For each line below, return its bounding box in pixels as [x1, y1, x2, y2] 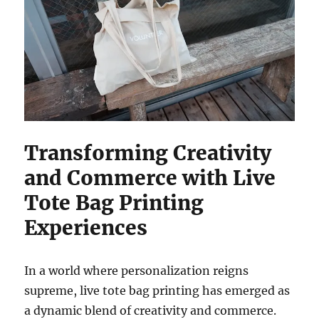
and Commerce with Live [24, 164, 276, 191]
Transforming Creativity [24, 140, 272, 166]
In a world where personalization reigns [24, 263, 249, 278]
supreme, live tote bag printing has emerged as [24, 283, 291, 298]
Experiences [24, 214, 148, 241]
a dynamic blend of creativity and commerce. [24, 303, 277, 318]
